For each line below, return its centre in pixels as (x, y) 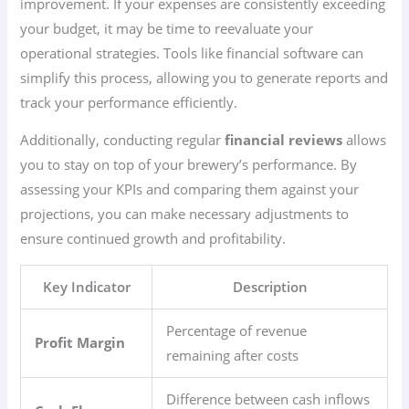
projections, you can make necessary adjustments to (185, 214)
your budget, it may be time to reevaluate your (167, 28)
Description (270, 286)
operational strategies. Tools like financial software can (192, 52)
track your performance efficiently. (129, 102)
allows (365, 140)
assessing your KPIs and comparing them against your (190, 189)
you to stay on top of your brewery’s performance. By (189, 165)
